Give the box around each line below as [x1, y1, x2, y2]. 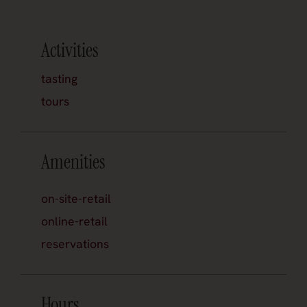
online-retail [41, 213, 108, 230]
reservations [41, 236, 109, 252]
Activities [41, 38, 99, 64]
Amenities [41, 149, 106, 175]
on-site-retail [41, 191, 111, 207]
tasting [41, 71, 77, 87]
